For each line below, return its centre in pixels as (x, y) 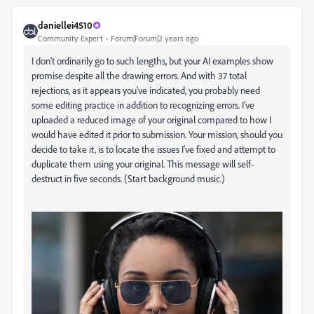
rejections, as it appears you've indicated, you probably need (146, 90)
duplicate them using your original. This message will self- (143, 164)
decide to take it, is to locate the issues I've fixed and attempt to (153, 149)
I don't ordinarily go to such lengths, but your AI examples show (152, 61)
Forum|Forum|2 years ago (155, 39)
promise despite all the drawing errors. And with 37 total (139, 76)
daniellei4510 (65, 25)
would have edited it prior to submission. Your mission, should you (157, 135)
